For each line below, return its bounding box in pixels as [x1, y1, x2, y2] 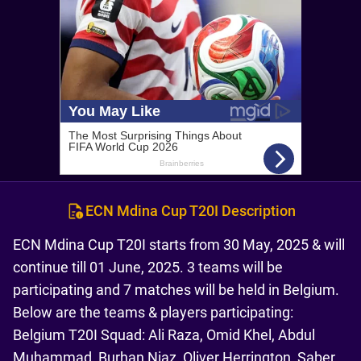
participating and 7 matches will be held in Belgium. [13, 281, 339, 298]
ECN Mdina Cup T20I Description [85, 202, 296, 219]
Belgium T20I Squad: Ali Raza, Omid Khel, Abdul [13, 326, 315, 343]
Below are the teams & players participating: [13, 304, 293, 321]
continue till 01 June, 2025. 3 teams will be [13, 259, 283, 276]
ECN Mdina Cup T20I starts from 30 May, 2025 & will [13, 236, 345, 253]
